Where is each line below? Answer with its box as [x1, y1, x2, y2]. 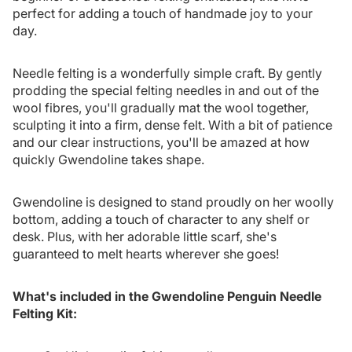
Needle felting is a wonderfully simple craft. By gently [13, 64, 322, 81]
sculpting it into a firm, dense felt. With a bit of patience [13, 116, 332, 133]
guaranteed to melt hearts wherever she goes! [13, 245, 279, 262]
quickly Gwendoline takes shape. [13, 151, 204, 167]
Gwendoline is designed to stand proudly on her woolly [13, 193, 334, 210]
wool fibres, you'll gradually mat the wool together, [13, 99, 309, 115]
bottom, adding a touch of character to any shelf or [13, 211, 310, 227]
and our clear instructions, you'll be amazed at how [13, 134, 310, 150]
